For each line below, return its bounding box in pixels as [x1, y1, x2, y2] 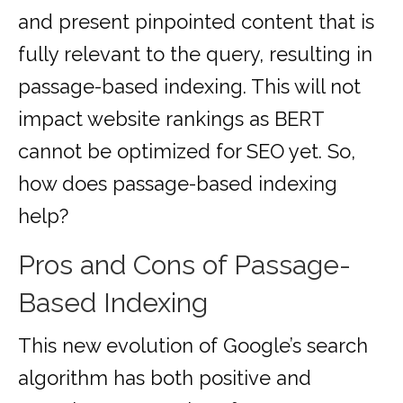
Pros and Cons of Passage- [18, 249, 351, 282]
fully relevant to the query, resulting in [18, 42, 372, 67]
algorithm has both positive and [18, 366, 311, 390]
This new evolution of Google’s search [18, 334, 368, 358]
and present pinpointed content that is [18, 10, 374, 34]
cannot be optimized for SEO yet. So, [18, 139, 355, 164]
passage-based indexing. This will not [18, 75, 361, 99]
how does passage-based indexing [18, 172, 337, 196]
